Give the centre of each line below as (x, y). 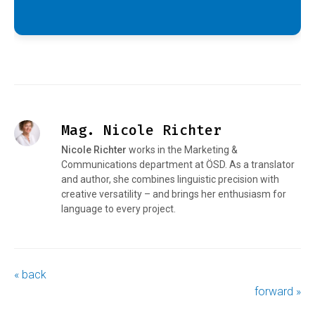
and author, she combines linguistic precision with (170, 179)
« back (30, 274)
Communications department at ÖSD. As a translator (178, 164)
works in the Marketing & (182, 149)
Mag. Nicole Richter (141, 130)
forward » (278, 291)
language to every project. (118, 208)
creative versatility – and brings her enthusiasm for (173, 194)
